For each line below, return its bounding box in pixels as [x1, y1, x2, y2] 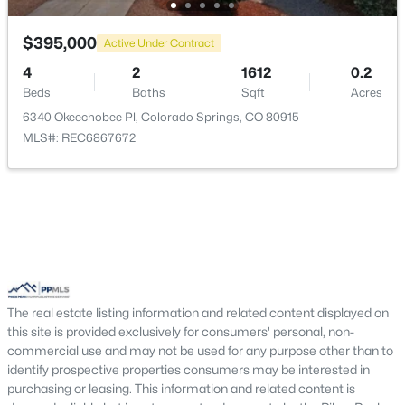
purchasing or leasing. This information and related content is [7, 381, 355, 396]
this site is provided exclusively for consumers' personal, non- [7, 324, 354, 339]
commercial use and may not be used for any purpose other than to [7, 343, 393, 358]
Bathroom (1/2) [7, 50, 113, 67]
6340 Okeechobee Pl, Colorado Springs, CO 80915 [23, 109, 299, 124]
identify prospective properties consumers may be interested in [7, 362, 370, 377]
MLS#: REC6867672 [23, 130, 136, 145]
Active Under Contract [104, 35, 214, 50]
